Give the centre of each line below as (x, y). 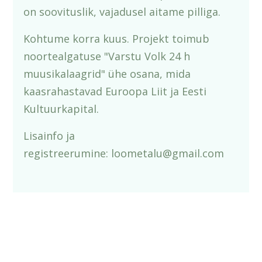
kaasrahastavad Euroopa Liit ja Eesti (115, 91)
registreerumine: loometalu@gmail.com (124, 153)
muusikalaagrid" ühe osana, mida (107, 74)
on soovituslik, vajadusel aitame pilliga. (122, 12)
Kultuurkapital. (61, 109)
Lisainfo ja (49, 136)
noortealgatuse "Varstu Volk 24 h (107, 56)
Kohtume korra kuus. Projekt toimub (117, 39)
